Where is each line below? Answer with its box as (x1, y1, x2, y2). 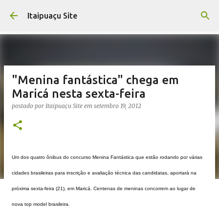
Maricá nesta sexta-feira (12, 87, 146, 100)
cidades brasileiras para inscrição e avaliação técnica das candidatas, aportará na (12, 170, 197, 175)
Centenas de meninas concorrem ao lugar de (93, 186, 196, 191)
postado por (12, 102, 45, 109)
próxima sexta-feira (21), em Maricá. (12, 186, 93, 191)
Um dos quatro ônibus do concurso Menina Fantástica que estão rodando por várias (12, 154, 202, 160)
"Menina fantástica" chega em (12, 73, 179, 87)
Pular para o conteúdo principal (54, 8, 165, 17)
